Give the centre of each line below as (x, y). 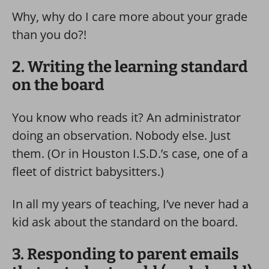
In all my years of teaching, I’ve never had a (130, 204)
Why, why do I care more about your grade (130, 17)
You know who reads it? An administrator (126, 117)
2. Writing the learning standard (130, 67)
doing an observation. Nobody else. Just (121, 135)
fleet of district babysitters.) (88, 171)
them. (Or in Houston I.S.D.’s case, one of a (130, 153)
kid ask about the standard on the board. (125, 222)
